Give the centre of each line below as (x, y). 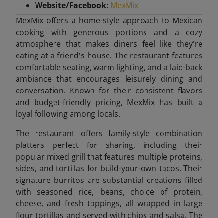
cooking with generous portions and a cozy (109, 32)
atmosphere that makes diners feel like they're (109, 44)
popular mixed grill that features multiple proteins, (109, 156)
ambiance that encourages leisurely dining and (109, 79)
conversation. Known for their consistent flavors (109, 90)
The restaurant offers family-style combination (109, 133)
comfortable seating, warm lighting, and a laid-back (109, 67)
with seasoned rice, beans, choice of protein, (109, 191)
